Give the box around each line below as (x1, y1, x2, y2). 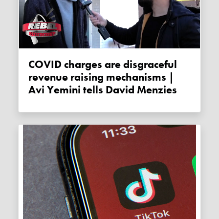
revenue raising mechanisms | (28, 70, 175, 84)
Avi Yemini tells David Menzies (28, 83, 177, 97)
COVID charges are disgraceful (28, 57, 35, 71)
